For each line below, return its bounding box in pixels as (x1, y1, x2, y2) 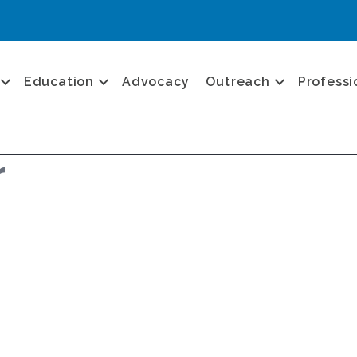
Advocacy (122, 73, 190, 89)
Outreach (206, 73, 270, 89)
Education (23, 73, 95, 89)
